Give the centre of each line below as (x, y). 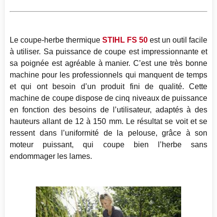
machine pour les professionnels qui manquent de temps (108, 75)
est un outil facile (178, 40)
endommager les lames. (51, 156)
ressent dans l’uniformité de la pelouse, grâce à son (108, 133)
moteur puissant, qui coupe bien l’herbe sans (108, 145)
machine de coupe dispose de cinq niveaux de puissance (108, 98)
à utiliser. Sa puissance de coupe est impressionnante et (108, 52)
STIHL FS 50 (125, 40)
